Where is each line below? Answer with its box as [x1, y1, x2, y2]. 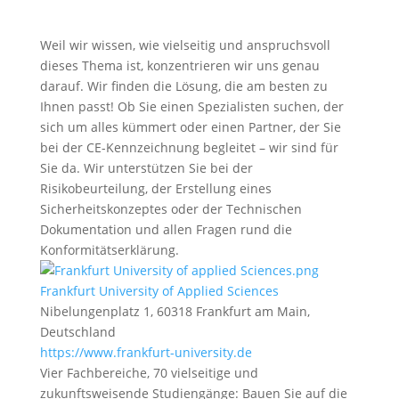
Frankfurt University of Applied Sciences [39, 282, 279, 299]
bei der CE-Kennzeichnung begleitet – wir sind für [39, 139, 338, 156]
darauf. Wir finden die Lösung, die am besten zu [39, 77, 328, 94]
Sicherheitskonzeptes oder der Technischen [39, 200, 302, 217]
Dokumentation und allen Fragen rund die [39, 221, 292, 238]
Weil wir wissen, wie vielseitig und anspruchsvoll [39, 37, 330, 53]
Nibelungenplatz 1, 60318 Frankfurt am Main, [39, 303, 310, 320]
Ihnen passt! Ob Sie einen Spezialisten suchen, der [39, 98, 344, 115]
